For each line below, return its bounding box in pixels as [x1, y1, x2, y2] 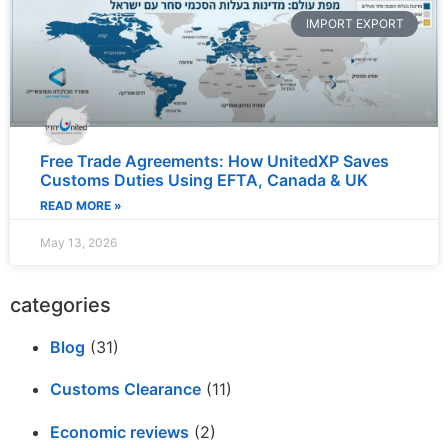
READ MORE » [40, 198, 122, 214]
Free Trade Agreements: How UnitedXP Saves [40, 151, 389, 172]
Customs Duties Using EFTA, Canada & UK [40, 170, 368, 191]
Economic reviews [50, 421, 189, 442]
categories [10, 293, 111, 318]
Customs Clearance [50, 379, 201, 400]
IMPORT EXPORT [305, 15, 404, 31]
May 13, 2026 [40, 235, 117, 251]
